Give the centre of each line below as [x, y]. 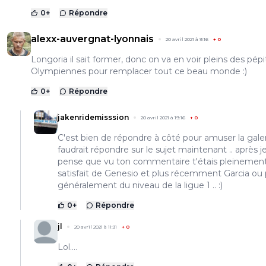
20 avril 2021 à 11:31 [96, 227]
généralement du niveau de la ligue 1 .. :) [140, 186]
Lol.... [67, 247]
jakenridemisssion [93, 118]
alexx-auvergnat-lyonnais [92, 39]
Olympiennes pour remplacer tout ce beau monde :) [139, 72]
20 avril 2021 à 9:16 [187, 39]
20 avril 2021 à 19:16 [163, 118]
